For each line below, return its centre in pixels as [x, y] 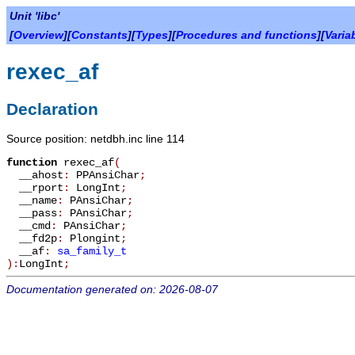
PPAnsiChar [108, 175]
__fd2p [32, 238]
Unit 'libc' [34, 16]
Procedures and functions [246, 35]
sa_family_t [92, 251]
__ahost [35, 175]
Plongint [95, 238]
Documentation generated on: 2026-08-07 [112, 289]
